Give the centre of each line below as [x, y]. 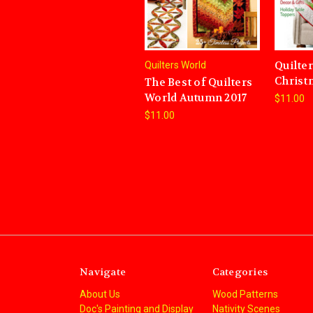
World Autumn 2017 [196, 98]
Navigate [103, 272]
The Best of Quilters [198, 83]
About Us [100, 294]
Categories [240, 272]
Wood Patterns [245, 294]
